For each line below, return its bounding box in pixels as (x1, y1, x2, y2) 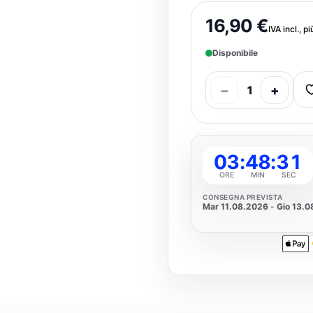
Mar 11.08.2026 (203, 201, 268, 212)
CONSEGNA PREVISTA (203, 193, 283, 201)
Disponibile (212, 48, 258, 58)
